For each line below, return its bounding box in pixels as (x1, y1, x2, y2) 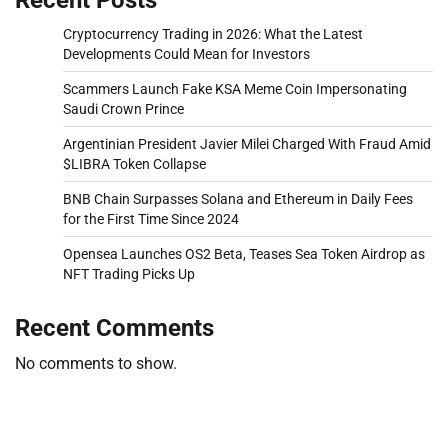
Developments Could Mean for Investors (63, 45, 310, 62)
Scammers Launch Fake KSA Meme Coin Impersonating (63, 80, 407, 97)
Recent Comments (15, 313, 214, 342)
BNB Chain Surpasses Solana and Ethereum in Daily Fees (63, 190, 413, 207)
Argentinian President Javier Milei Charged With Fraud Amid (63, 135, 431, 152)
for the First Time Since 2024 (63, 210, 239, 227)
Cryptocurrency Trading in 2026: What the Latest (63, 25, 363, 42)
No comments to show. (15, 353, 177, 373)
